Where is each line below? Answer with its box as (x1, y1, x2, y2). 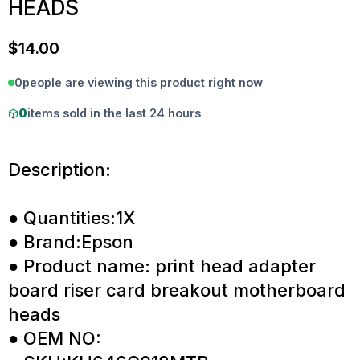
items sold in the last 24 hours (27, 106, 201, 121)
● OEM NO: (8, 328, 101, 350)
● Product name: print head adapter (8, 256, 316, 277)
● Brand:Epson (8, 231, 133, 253)
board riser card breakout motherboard (8, 280, 346, 301)
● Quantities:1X (8, 207, 135, 229)
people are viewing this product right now (22, 75, 263, 89)
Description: (8, 159, 111, 181)
